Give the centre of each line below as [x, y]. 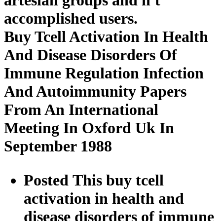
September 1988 [58, 146]
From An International [81, 109]
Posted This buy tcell [94, 180]
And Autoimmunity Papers [95, 91]
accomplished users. [71, 18]
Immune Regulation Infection [104, 73]
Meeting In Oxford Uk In [89, 128]
